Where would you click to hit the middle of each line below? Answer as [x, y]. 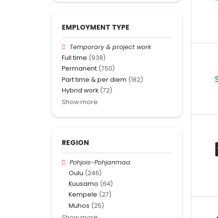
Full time [74, 58]
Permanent [79, 69]
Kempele [83, 195]
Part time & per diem [94, 79]
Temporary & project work [110, 47]
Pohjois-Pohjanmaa [100, 162]
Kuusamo [83, 184]
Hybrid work [80, 90]
